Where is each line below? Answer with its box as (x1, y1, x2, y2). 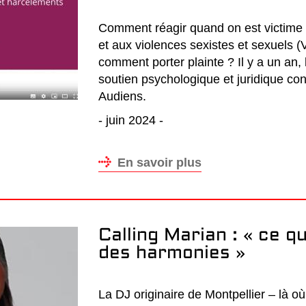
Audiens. (98, 89, 146, 103)
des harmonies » (98, 245, 245, 262)
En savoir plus (117, 156, 201, 169)
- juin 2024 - (98, 113, 163, 127)
